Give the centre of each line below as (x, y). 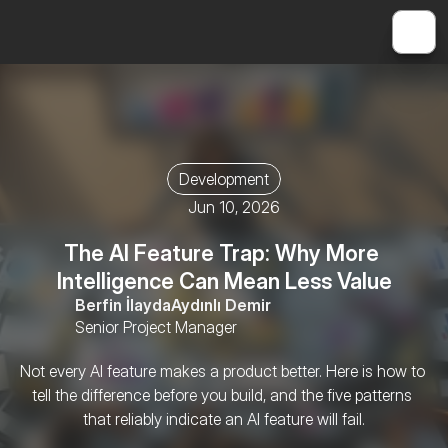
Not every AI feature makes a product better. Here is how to (222, 371)
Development (224, 179)
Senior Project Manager (156, 327)
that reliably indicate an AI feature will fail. (224, 419)
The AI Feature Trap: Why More (221, 253)
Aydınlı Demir (221, 305)
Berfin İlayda (123, 305)
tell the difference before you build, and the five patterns (222, 395)
